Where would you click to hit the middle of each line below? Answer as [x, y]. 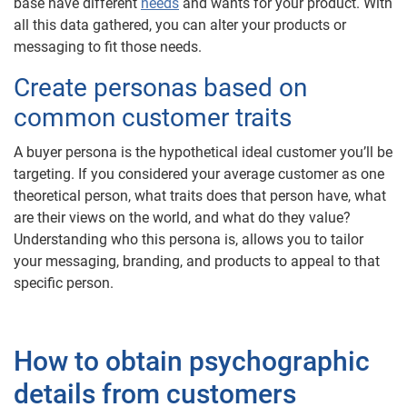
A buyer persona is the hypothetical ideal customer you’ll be [203, 152]
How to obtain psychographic [192, 361]
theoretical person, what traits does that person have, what [200, 195]
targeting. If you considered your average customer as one [199, 174]
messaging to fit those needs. [108, 46]
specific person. [64, 283]
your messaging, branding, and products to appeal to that [197, 261]
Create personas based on [160, 87]
